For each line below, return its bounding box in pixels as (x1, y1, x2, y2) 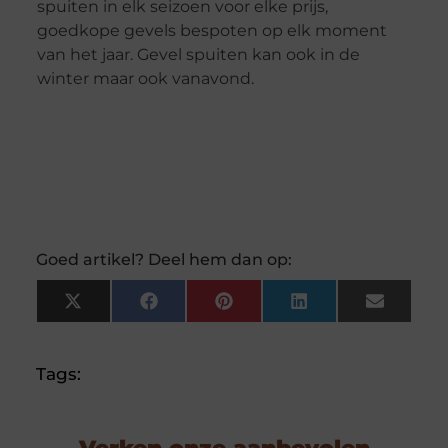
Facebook (156, 298, 244, 319)
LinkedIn (306, 298, 385, 319)
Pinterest (231, 298, 313, 319)
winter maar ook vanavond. (36, 68, 254, 88)
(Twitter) (80, 315, 155, 336)
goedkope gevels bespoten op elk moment (36, 20, 387, 40)
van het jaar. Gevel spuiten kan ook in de (36, 44, 360, 64)
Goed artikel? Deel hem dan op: (35, 250, 292, 270)
